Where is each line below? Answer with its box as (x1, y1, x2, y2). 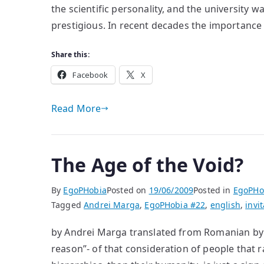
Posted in (193, 184, 233, 196)
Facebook (72, 70, 108, 80)
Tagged (51, 199, 84, 210)
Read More (51, 102, 101, 115)
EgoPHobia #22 (144, 199, 206, 210)
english (210, 199, 240, 210)
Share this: (51, 49, 90, 60)
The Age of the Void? (51, 152, 244, 177)
